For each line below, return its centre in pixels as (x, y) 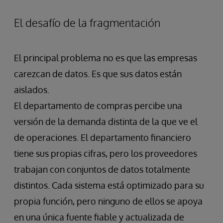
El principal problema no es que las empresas (106, 58)
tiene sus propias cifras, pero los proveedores (106, 154)
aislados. (32, 90)
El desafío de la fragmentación (87, 23)
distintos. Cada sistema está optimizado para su (109, 185)
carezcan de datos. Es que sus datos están (98, 74)
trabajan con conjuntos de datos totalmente (102, 169)
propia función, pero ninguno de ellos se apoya (108, 201)
